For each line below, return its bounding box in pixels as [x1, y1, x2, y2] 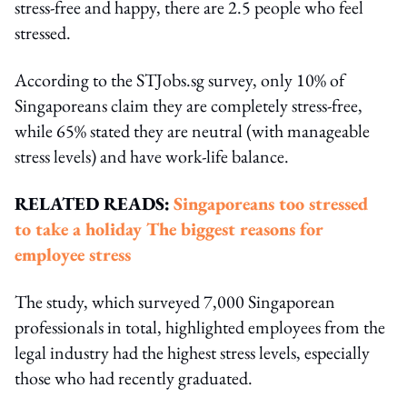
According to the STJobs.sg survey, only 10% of [15, 67, 344, 92]
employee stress [15, 242, 131, 266]
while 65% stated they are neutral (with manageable [15, 118, 370, 143]
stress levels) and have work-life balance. [15, 144, 289, 168]
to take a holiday [15, 216, 146, 241]
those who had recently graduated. [15, 365, 253, 390]
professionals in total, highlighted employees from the [15, 314, 385, 339]
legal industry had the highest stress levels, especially [15, 340, 370, 364]
